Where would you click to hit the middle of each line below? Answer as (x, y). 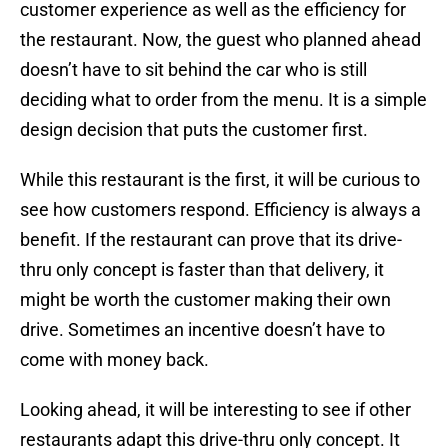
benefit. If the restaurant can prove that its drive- (211, 240)
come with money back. (114, 360)
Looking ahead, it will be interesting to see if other (215, 410)
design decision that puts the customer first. (194, 130)
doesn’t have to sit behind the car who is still (193, 70)
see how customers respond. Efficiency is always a (220, 210)
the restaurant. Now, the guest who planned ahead (220, 40)
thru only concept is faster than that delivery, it (202, 270)
